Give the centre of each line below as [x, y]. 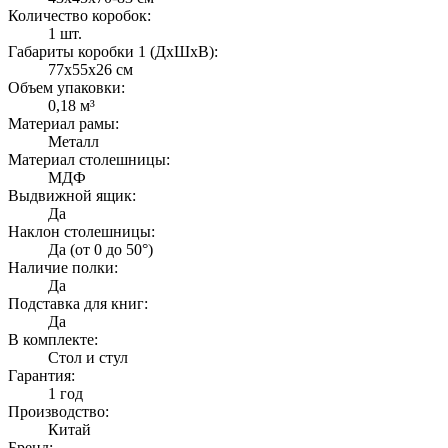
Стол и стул [88, 358]
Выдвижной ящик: [72, 196]
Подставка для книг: [78, 304]
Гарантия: [41, 376]
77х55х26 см [90, 70]
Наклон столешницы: [81, 232]
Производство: [58, 412]
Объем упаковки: [66, 88]
